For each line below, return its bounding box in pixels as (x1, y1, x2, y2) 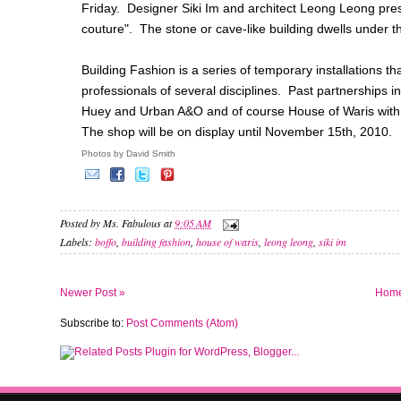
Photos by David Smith (81, 149, 175, 159)
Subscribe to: (60, 316, 126, 329)
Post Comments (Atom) (126, 316, 238, 329)
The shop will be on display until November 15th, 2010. (81, 124, 392, 140)
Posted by (60, 215, 103, 230)
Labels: (60, 234, 95, 249)
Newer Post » (60, 286, 125, 299)
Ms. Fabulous (103, 215, 161, 230)
